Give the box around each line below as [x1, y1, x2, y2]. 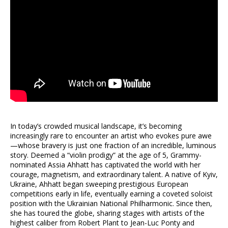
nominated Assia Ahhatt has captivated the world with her [10, 160, 201, 169]
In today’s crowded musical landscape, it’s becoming [10, 121, 182, 131]
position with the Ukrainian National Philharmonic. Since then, [10, 198, 212, 208]
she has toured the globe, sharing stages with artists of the [10, 208, 205, 218]
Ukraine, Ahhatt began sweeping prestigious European [10, 179, 188, 189]
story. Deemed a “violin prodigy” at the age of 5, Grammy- [10, 150, 202, 160]
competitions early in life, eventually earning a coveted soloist [10, 189, 213, 198]
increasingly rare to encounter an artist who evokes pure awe [10, 131, 212, 140]
